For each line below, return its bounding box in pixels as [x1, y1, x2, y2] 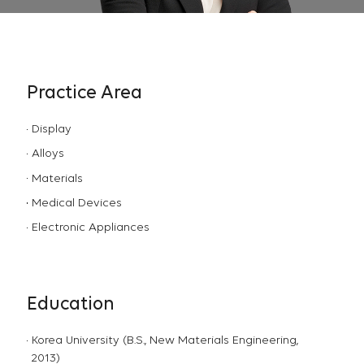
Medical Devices [31, 197, 122, 210]
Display [31, 123, 71, 136]
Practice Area [27, 84, 143, 103]
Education [27, 295, 115, 314]
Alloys [31, 148, 64, 161]
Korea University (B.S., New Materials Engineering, [31, 335, 298, 348]
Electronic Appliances [31, 222, 149, 235]
